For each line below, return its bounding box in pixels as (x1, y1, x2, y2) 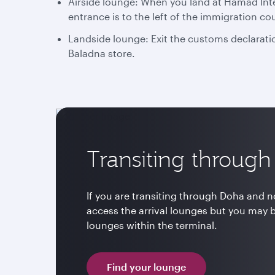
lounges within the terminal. (87, 219, 217, 231)
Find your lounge (107, 261, 186, 273)
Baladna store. (68, 47, 135, 59)
